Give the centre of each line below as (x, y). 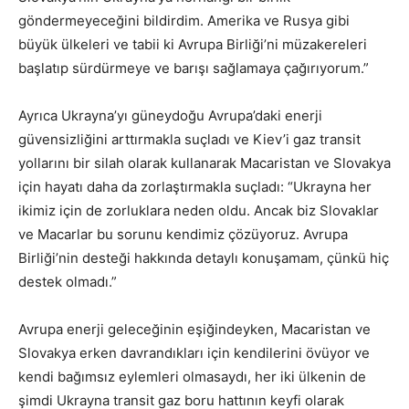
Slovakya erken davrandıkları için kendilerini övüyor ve (194, 353)
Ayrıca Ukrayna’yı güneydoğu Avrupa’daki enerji (170, 116)
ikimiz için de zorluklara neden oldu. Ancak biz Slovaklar (199, 211)
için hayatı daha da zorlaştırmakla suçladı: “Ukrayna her (195, 187)
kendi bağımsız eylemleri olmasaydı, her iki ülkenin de (192, 377)
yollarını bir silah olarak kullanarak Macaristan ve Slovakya (204, 163)
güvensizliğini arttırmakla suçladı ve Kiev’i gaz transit (189, 140)
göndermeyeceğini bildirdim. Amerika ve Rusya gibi (184, 21)
